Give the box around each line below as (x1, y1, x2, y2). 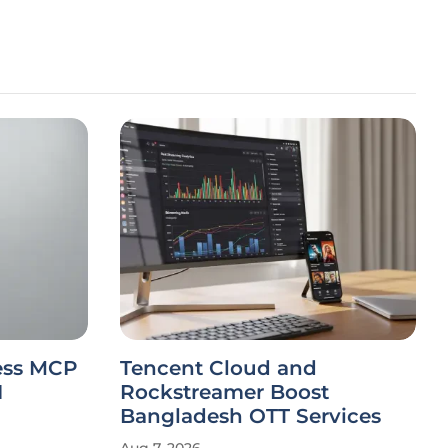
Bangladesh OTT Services (120, 404, 381, 428)
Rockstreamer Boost (120, 380, 329, 404)
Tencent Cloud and (120, 356, 317, 380)
